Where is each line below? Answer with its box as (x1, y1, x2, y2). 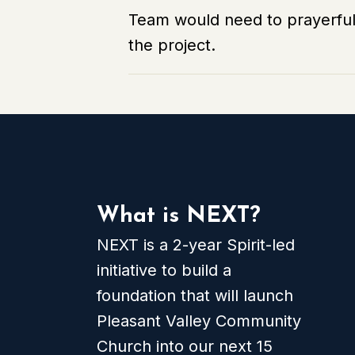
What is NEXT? (97, 205, 261, 227)
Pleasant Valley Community (97, 311, 301, 330)
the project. (128, 36, 216, 55)
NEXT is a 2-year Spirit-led (97, 235, 295, 254)
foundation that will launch (97, 286, 293, 305)
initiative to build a (97, 261, 231, 280)
